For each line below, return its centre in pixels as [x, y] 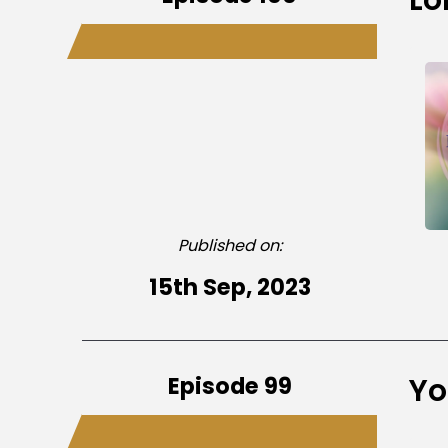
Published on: [229, 245]
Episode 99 [229, 385]
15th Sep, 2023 [229, 286]
